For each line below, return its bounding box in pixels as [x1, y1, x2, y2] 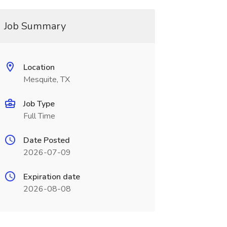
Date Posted [23, 135, 70, 146]
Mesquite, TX [23, 74, 70, 85]
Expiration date [23, 171, 80, 182]
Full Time [23, 110, 55, 122]
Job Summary [4, 19, 66, 33]
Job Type [23, 98, 55, 109]
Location [23, 62, 55, 73]
